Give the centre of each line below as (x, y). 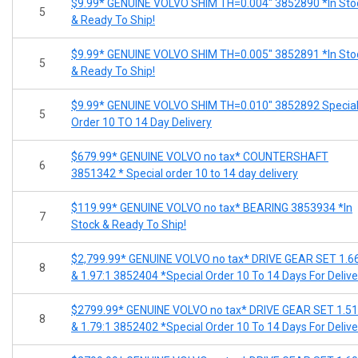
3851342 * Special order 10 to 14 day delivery (185, 173)
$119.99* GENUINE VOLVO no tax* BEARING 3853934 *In (212, 207)
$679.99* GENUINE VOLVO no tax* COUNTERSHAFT (200, 156)
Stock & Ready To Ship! (129, 224)
